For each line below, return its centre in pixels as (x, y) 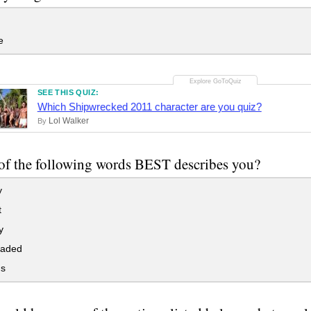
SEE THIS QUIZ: (68, 92)
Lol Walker (68, 120)
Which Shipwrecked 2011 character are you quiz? (149, 106)
